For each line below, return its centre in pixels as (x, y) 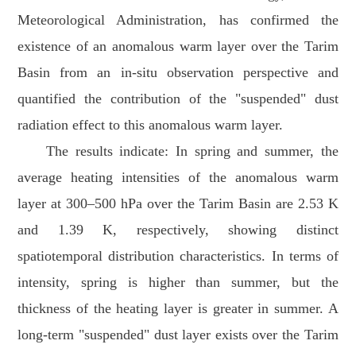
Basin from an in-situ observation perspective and (178, 73)
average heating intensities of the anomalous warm (178, 178)
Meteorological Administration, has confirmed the (178, 20)
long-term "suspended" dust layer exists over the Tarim (178, 335)
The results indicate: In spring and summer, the (192, 151)
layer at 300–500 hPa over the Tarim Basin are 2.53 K (178, 204)
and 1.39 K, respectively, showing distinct (178, 230)
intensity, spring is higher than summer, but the (178, 282)
